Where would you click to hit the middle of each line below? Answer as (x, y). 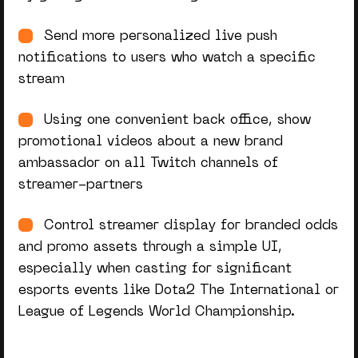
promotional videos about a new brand (150, 143)
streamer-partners (80, 186)
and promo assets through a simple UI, (150, 248)
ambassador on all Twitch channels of (148, 164)
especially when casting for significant (155, 270)
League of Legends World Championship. (156, 313)
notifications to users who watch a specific (167, 59)
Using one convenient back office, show (177, 121)
